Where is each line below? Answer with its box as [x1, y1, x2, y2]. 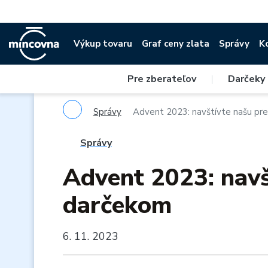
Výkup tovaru [74, 38, 133, 50]
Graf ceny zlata [142, 38, 210, 50]
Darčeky [227, 72, 265, 86]
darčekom [63, 189, 172, 221]
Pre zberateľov [127, 72, 196, 86]
